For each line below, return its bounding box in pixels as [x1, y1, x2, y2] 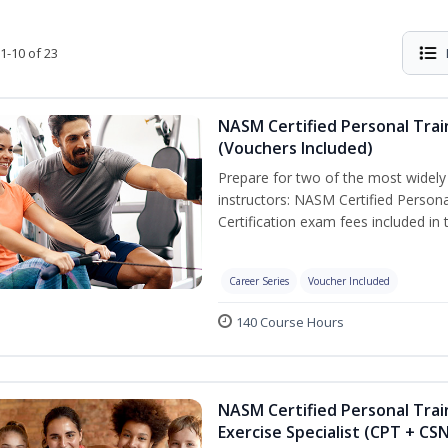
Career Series [229, 274, 289, 288]
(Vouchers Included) [218, 137, 373, 159]
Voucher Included [308, 274, 390, 288]
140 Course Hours [236, 313, 344, 331]
